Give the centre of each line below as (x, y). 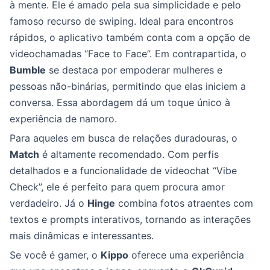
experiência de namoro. (63, 119)
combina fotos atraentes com (184, 203)
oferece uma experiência (186, 255)
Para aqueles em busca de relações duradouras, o (124, 138)
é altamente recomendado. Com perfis (129, 154)
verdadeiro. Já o (49, 203)
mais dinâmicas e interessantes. (82, 236)
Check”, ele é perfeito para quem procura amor (117, 187)
